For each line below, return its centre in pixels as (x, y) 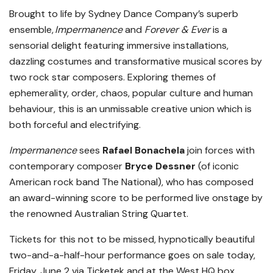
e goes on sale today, (208, 255)
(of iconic (217, 166)
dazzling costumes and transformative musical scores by (136, 62)
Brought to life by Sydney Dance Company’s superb (124, 14)
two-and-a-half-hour (57, 255)
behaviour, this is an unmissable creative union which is (130, 109)
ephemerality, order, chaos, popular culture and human (131, 93)
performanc (134, 255)
